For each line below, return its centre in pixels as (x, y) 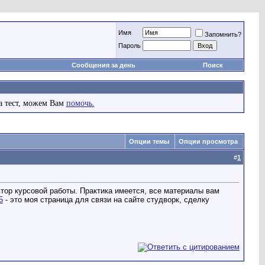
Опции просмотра (208, 141)
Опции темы (149, 141)
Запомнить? (223, 34)
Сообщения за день (103, 65)
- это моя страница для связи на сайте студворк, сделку (106, 200)
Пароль (130, 46)
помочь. (80, 103)
